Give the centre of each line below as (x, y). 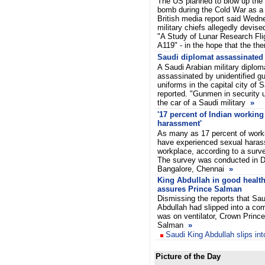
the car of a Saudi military (203, 103)
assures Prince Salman (200, 189)
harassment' (180, 123)
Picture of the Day (188, 256)
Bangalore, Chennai (192, 169)
